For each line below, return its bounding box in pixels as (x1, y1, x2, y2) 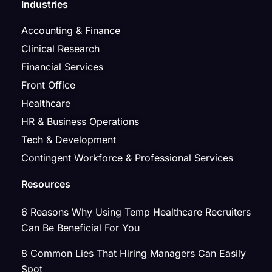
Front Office (21, 78, 75, 91)
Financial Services (21, 60, 103, 73)
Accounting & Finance (21, 24, 120, 36)
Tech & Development (21, 133, 116, 146)
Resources (21, 177, 70, 190)
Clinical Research (21, 42, 100, 55)
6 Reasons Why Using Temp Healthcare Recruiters (21, 205, 251, 218)
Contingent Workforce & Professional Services (21, 151, 233, 164)
